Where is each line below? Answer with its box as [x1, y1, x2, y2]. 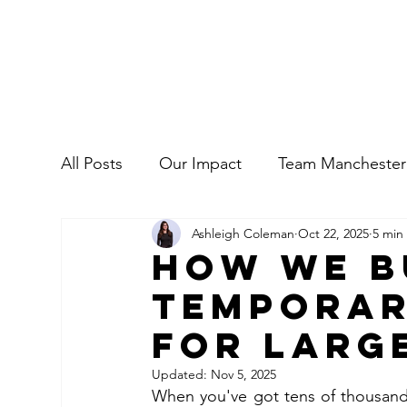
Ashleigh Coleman [192, 224, 295, 242]
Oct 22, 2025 [298, 224, 370, 242]
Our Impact [159, 154, 243, 174]
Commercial [97, 226, 185, 246]
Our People [221, 226, 305, 246]
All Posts [61, 154, 124, 174]
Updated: [152, 366, 212, 382]
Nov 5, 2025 [211, 366, 277, 382]
